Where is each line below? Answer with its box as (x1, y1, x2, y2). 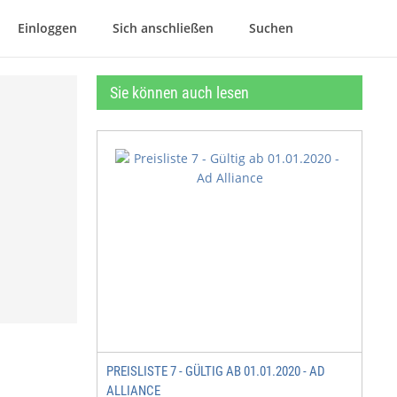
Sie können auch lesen (110, 83, 249, 102)
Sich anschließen (113, 19, 214, 36)
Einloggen (18, 19, 77, 36)
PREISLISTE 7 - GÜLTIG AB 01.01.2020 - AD (106, 363, 325, 379)
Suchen (249, 19, 293, 36)
